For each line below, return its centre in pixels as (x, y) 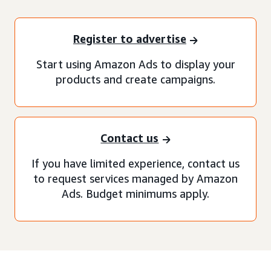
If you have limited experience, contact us (135, 163)
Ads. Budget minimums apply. (135, 193)
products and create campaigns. (135, 79)
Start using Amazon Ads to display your (135, 64)
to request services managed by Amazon (135, 178)
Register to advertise (129, 39)
